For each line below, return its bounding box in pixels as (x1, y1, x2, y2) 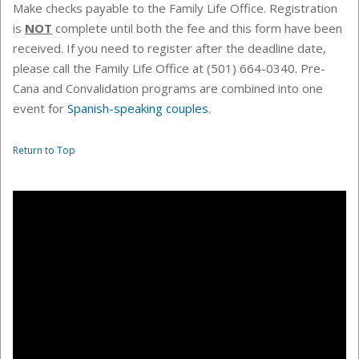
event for (13, 100, 67, 117)
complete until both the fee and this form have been (52, 20, 342, 37)
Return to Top (13, 143, 75, 158)
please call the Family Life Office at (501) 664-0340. (13, 60, 301, 77)
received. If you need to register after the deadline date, (13, 40, 326, 57)
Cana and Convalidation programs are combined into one (13, 80, 323, 97)
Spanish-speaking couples (67, 100, 208, 117)
